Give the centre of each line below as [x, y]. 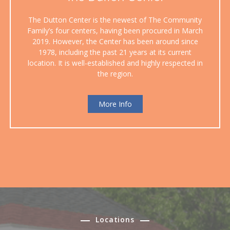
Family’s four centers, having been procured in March [115, 31]
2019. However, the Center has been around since [115, 42]
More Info [115, 104]
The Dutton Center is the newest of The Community [115, 20]
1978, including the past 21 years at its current [115, 52]
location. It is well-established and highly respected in [115, 63]
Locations [115, 220]
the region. [115, 74]
